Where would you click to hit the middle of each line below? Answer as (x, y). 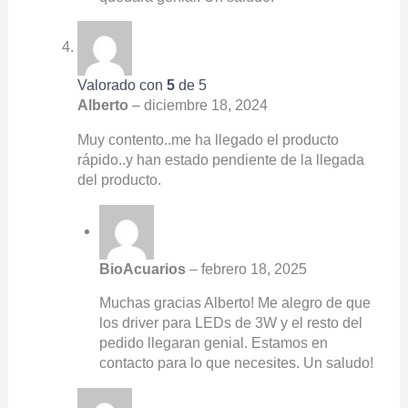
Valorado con (122, 86)
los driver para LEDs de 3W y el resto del (230, 323)
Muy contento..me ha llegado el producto (208, 139)
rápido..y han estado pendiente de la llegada (220, 159)
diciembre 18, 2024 (205, 106)
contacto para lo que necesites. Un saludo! (236, 363)
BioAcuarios (144, 269)
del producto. (119, 179)
